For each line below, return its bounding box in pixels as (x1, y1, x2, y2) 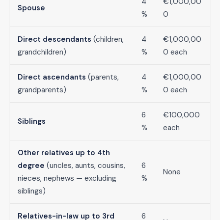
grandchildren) (18, 47, 66, 57)
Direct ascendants (18, 72, 86, 82)
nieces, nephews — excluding (18, 173, 116, 183)
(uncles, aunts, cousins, (45, 161, 125, 170)
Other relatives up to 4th (18, 148, 110, 158)
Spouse (18, 3, 45, 13)
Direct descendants (18, 34, 91, 44)
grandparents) (18, 85, 66, 95)
